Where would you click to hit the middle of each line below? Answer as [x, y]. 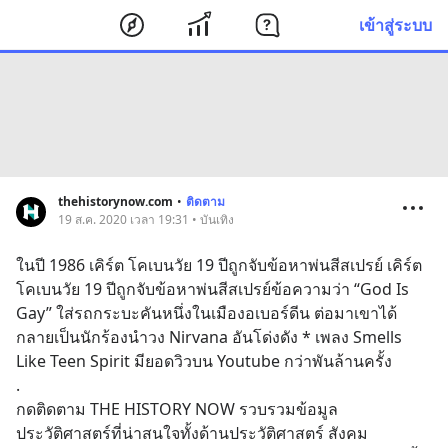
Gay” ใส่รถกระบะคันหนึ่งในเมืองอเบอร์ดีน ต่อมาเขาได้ [206, 313]
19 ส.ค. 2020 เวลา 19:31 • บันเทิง [146, 219]
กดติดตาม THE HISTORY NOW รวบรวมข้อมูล [177, 409]
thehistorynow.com [115, 201]
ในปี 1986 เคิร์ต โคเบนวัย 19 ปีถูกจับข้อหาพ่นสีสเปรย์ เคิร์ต [219, 265]
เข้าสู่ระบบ [395, 24]
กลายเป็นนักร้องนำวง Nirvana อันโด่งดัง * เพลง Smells [209, 337]
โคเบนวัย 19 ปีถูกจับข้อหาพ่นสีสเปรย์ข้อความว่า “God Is [212, 289]
